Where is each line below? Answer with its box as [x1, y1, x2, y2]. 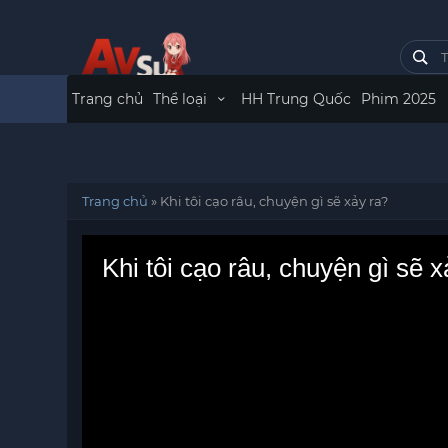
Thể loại [153, 90, 212, 108]
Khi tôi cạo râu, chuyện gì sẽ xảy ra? [160, 193, 389, 209]
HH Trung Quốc [240, 90, 351, 108]
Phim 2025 [360, 90, 436, 108]
